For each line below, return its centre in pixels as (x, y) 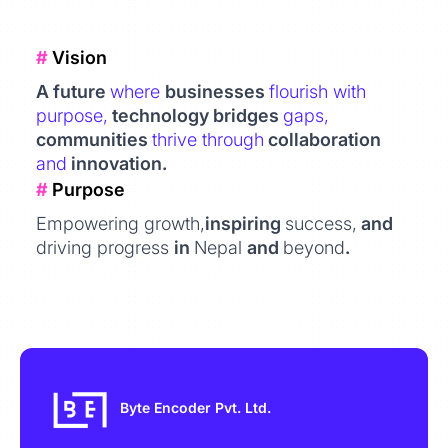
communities (94, 139)
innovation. (117, 163)
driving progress (105, 247)
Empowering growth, (120, 223)
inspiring (245, 223)
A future (73, 91)
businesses (217, 91)
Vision (77, 57)
